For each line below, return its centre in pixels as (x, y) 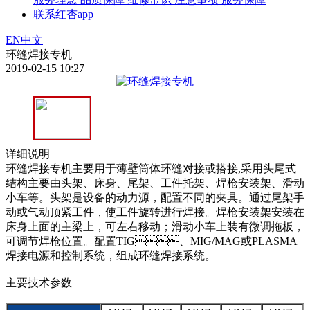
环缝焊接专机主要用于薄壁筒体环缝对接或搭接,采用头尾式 (151, 168)
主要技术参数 (39, 282)
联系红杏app (63, 14)
